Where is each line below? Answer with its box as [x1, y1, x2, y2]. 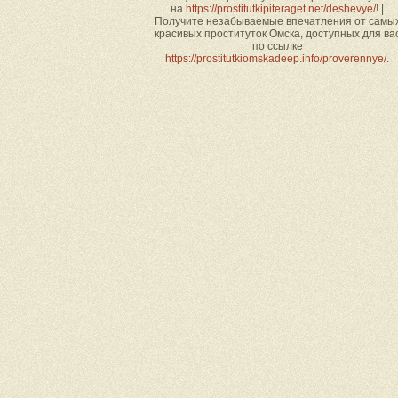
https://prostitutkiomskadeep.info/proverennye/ [165, 52, 386, 65]
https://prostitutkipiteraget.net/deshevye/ [186, 3, 376, 15]
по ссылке [251, 40, 303, 52]
